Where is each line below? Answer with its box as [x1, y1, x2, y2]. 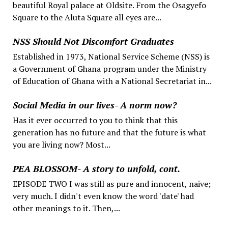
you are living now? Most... [12, 138, 110, 150]
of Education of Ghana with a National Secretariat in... [12, 75, 212, 87]
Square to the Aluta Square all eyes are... [12, 11, 161, 23]
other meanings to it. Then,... [12, 202, 120, 214]
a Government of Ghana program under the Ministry [12, 63, 207, 74]
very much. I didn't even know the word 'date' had [12, 190, 194, 202]
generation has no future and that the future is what [12, 126, 206, 138]
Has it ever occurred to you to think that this [12, 114, 178, 126]
